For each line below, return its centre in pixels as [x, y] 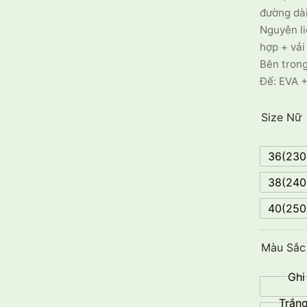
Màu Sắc [283, 247]
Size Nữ [281, 117]
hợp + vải [282, 47]
